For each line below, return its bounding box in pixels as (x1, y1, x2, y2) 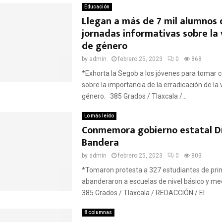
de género (81, 38, 130, 55)
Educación (84, 4, 110, 9)
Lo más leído (84, 113, 114, 118)
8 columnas (84, 210, 112, 215)
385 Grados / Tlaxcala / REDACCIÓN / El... (81, 189, 209, 197)
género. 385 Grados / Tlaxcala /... (81, 92, 187, 100)
